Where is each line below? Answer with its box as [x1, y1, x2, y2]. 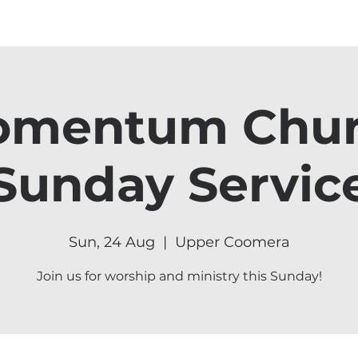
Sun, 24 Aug [68, 233, 155, 251]
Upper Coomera [174, 233, 290, 251]
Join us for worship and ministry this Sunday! [36, 268, 322, 284]
